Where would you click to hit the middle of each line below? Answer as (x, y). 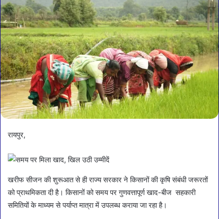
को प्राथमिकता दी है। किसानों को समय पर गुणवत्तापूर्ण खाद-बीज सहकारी (102, 192)
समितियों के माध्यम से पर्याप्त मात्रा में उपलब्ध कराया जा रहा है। (91, 205)
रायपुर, (17, 134)
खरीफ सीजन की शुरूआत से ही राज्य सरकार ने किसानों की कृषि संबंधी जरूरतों (108, 179)
